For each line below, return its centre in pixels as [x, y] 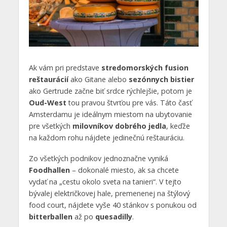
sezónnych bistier [161, 79]
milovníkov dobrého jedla [119, 126]
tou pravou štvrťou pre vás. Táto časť [129, 102]
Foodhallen [49, 170]
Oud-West [47, 102]
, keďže [178, 126]
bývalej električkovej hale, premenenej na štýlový [109, 193]
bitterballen [50, 216]
